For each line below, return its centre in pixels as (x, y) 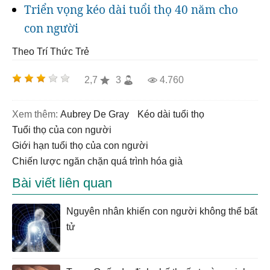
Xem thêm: (35, 114)
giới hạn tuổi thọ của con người (84, 146)
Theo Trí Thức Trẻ (51, 52)
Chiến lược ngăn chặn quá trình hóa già (101, 161)
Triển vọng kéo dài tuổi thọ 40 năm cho (131, 10)
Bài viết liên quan (62, 183)
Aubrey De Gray (98, 114)
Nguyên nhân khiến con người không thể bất (162, 211)
